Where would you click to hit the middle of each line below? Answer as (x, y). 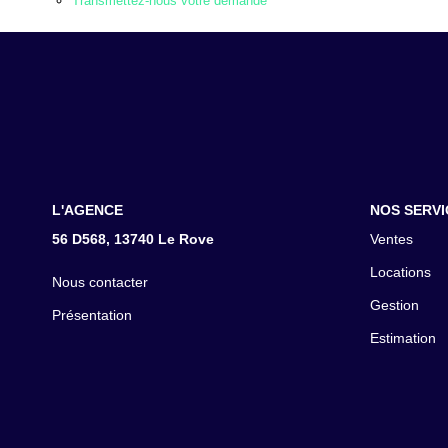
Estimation (402, 338)
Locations (400, 272)
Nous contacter (100, 282)
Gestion (394, 305)
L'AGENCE (87, 209)
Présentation (92, 315)
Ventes (391, 239)
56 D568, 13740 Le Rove (133, 239)
